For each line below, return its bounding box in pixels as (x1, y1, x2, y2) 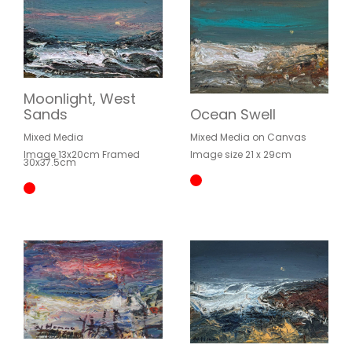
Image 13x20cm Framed (24, 147, 140, 161)
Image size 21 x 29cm (189, 148, 291, 162)
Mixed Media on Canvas (189, 130, 306, 145)
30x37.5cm (24, 155, 76, 169)
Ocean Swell (189, 104, 276, 125)
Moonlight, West (24, 88, 136, 108)
